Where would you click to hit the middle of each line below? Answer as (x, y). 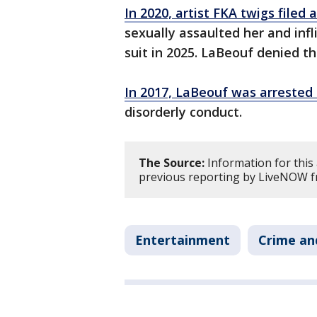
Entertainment (183, 240)
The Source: (172, 163)
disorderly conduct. (185, 112)
